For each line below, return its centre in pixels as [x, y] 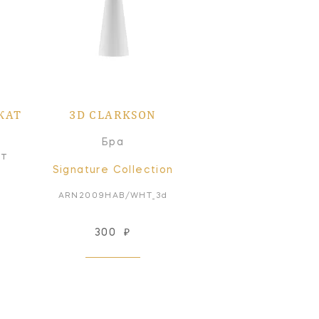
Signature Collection [113, 170]
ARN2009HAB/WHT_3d [113, 196]
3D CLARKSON [113, 114]
